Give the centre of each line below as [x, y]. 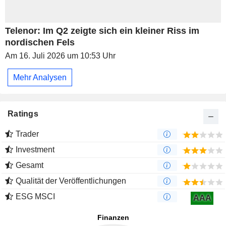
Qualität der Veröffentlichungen [71, 181]
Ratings [23, 114]
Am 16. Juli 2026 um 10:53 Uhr [60, 56]
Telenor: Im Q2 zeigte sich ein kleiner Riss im [102, 31]
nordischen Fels [40, 43]
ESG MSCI [35, 197]
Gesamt [30, 165]
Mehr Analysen [40, 77]
